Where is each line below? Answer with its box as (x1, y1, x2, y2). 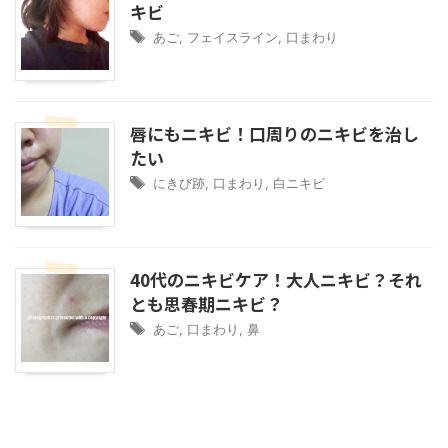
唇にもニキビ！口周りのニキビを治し (130, 121, 419, 147)
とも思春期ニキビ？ (130, 291, 283, 317)
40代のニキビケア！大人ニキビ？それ (130, 267, 422, 293)
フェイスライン (187, 29, 278, 46)
